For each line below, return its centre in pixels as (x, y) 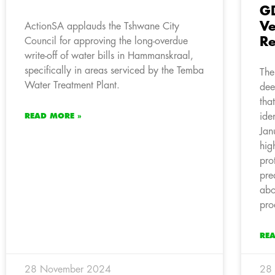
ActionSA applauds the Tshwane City (102, 26)
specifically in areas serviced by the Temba (114, 70)
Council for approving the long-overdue (106, 41)
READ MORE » (53, 116)
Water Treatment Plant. (72, 85)
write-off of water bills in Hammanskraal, (109, 56)
